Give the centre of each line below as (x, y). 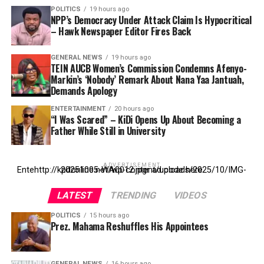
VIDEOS (190, 195)
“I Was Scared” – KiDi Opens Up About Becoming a (146, 119)
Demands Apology (84, 90)
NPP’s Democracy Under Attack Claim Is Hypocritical (151, 20)
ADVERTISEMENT (132, 165)
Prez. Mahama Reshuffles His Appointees (129, 226)
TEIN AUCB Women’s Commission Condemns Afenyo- (148, 68)
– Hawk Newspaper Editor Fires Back (121, 31)
